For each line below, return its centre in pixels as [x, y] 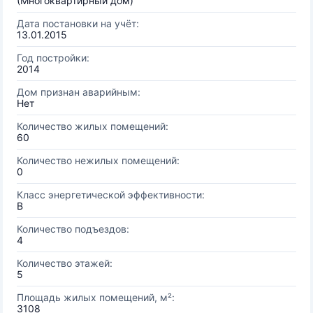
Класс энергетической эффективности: [111, 195]
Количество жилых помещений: [93, 126]
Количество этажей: [65, 263]
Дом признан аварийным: [79, 92]
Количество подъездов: [73, 229]
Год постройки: [53, 58]
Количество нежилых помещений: [98, 160]
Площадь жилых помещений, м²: [96, 297]
